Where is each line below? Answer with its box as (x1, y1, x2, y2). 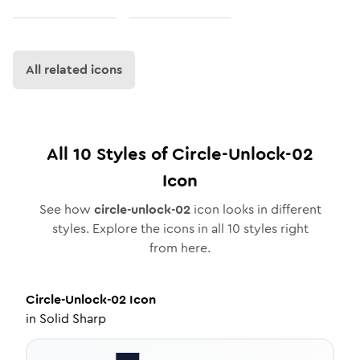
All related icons (26, 60, 122, 79)
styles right (239, 219, 309, 238)
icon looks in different (190, 200, 321, 219)
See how (39, 200, 94, 219)
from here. (149, 239, 211, 257)
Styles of (92, 141, 172, 166)
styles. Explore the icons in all (51, 219, 227, 238)
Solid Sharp (39, 309, 106, 328)
